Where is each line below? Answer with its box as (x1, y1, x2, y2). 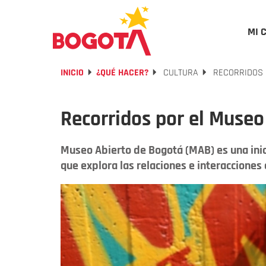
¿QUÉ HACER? (96, 66, 148, 79)
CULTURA (161, 66, 198, 79)
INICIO (61, 66, 84, 79)
